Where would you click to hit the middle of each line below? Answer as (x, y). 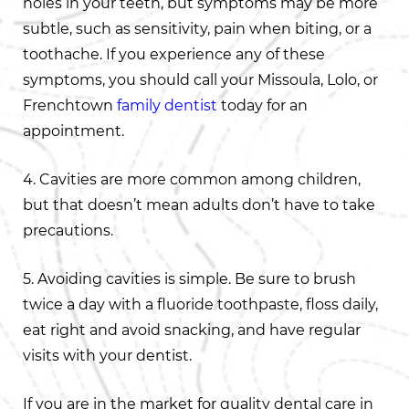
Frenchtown (70, 105)
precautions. (68, 231)
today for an (262, 105)
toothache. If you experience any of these (174, 54)
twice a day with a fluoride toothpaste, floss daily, (200, 304)
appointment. (73, 131)
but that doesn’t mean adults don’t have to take (199, 205)
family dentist (167, 105)
